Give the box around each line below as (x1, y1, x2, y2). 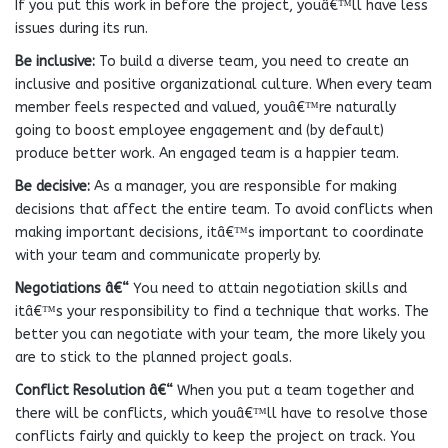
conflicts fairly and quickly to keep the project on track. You (15, 428, 415, 445)
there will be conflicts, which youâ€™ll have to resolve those (15, 405, 428, 422)
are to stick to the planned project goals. (15, 349, 292, 366)
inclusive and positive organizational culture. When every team (15, 76, 432, 93)
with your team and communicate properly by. (15, 247, 321, 264)
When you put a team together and (173, 382, 414, 399)
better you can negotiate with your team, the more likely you (15, 326, 425, 343)
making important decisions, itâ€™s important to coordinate (15, 224, 424, 241)
